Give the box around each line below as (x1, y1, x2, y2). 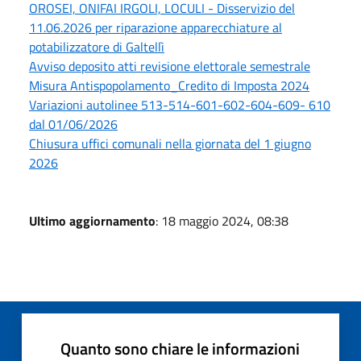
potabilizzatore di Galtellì (29, 37, 164, 57)
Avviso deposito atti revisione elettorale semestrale (29, 56, 310, 77)
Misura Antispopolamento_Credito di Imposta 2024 (29, 76, 309, 96)
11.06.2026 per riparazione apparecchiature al (29, 18, 282, 38)
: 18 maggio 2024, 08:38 (156, 211, 288, 231)
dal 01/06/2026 (29, 114, 118, 135)
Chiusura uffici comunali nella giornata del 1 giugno (29, 134, 311, 154)
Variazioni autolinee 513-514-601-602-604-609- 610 (29, 95, 330, 115)
